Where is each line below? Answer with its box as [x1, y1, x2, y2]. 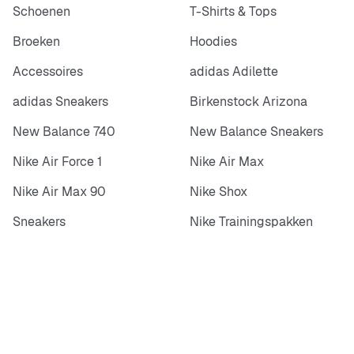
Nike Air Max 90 [13, 183, 106, 200]
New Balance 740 [13, 122, 115, 140]
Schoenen [13, 2, 70, 20]
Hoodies [190, 32, 237, 50]
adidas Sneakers [13, 92, 108, 110]
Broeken [13, 32, 60, 50]
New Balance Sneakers [190, 122, 323, 140]
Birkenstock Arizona [190, 92, 307, 110]
